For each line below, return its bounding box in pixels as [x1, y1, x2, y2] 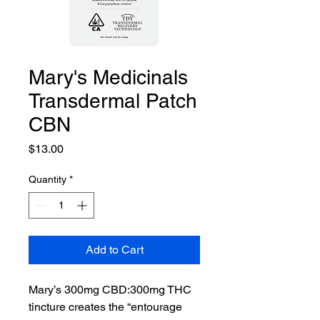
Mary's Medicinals [29, 66, 188, 89]
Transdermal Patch [29, 89, 197, 112]
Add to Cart [85, 243, 144, 256]
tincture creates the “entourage [29, 300, 182, 314]
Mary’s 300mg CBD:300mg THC [29, 283, 191, 296]
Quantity [29, 174, 66, 185]
